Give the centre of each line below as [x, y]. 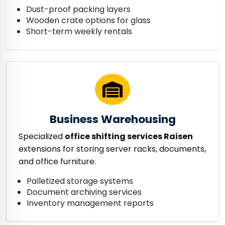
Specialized [42, 136]
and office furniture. [57, 161]
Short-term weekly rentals [79, 31]
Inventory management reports [90, 203]
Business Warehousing [113, 119]
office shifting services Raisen [129, 136]
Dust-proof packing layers [78, 9]
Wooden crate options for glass [88, 20]
